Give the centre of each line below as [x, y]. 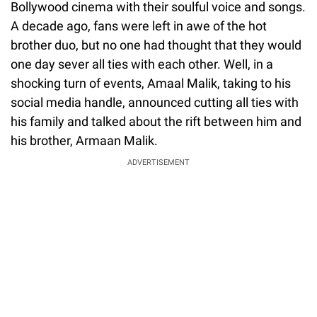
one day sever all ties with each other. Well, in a [142, 64]
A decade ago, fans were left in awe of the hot [139, 25]
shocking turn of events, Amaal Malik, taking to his [151, 83]
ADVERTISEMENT [158, 162]
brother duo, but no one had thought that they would [156, 45]
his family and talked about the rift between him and [156, 121]
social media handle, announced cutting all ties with [155, 102]
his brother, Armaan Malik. [84, 140]
